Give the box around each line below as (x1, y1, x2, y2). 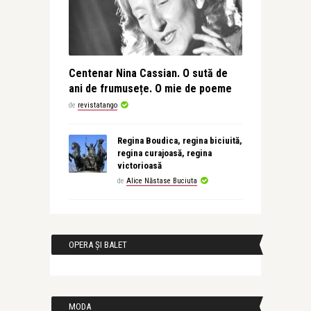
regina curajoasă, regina (117, 148, 212, 158)
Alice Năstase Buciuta (126, 176, 197, 185)
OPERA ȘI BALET (68, 239, 127, 250)
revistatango (77, 101, 117, 110)
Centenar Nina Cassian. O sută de (68, 67, 228, 80)
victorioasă (117, 160, 162, 171)
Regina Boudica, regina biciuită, (117, 135, 242, 146)
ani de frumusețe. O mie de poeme (68, 82, 232, 95)
